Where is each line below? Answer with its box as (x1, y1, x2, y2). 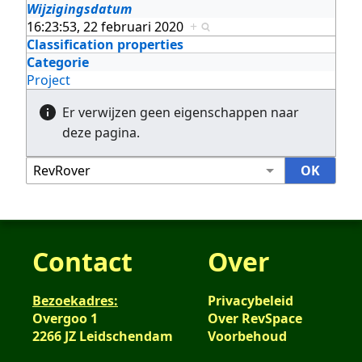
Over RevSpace (207, 309, 302, 327)
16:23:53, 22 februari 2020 (27, 17, 190, 36)
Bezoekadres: (32, 291, 118, 309)
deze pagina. (62, 123, 140, 141)
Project (27, 70, 70, 89)
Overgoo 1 (32, 309, 98, 327)
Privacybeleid (207, 291, 293, 309)
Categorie (27, 53, 89, 71)
